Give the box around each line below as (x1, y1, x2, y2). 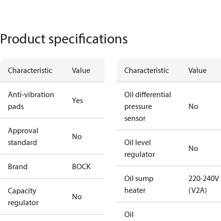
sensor (124, 113, 146, 123)
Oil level (124, 137, 151, 147)
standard (8, 137, 37, 147)
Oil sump (124, 173, 153, 183)
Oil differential (124, 89, 171, 99)
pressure (124, 101, 152, 111)
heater (124, 185, 146, 195)
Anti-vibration (8, 89, 54, 99)
